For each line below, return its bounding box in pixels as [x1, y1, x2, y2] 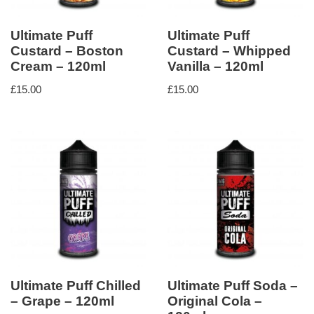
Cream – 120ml [11, 59, 106, 74]
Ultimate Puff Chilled [11, 278, 141, 294]
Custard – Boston [11, 43, 123, 59]
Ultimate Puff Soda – [168, 278, 298, 294]
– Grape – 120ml [11, 294, 114, 309]
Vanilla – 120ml [168, 59, 264, 74]
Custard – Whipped [168, 43, 291, 59]
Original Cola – [168, 294, 262, 309]
